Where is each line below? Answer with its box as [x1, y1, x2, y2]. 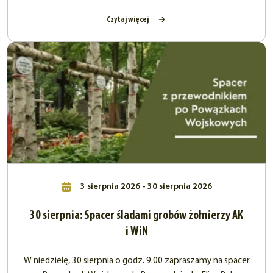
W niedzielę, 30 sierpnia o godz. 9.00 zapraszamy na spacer [23, 257, 250, 266]
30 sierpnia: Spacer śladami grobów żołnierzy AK [30, 210, 243, 222]
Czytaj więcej [106, 15, 150, 24]
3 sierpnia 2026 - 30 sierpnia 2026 [78, 182, 212, 192]
